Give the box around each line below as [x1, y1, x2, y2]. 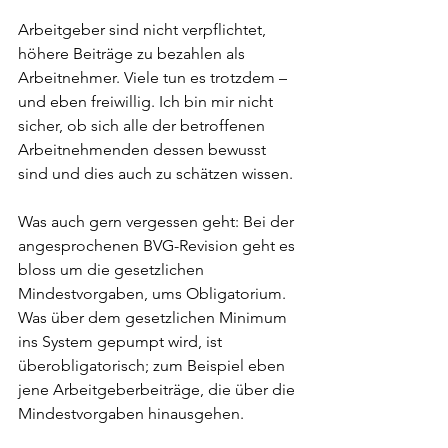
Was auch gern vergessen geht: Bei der [18, 212, 298, 231]
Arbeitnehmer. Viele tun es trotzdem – [18, 68, 291, 87]
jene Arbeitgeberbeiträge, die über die [18, 380, 299, 399]
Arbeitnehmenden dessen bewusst [18, 140, 270, 159]
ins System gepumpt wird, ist [18, 332, 226, 351]
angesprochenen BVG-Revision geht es [18, 236, 299, 255]
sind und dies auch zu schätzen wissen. [18, 164, 293, 183]
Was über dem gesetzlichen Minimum [18, 308, 291, 327]
